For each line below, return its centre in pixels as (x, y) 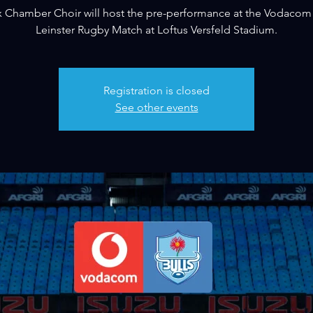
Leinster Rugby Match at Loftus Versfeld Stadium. (156, 30)
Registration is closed (156, 90)
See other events (156, 107)
